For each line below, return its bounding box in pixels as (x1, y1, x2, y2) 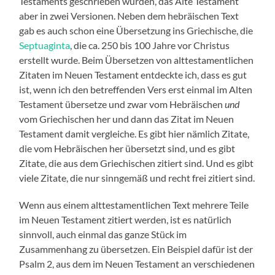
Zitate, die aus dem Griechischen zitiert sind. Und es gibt (19, 157, 254, 169)
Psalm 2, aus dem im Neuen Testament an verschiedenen (19, 258, 255, 270)
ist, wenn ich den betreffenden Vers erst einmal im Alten (19, 83, 253, 96)
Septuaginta (19, 39, 71, 52)
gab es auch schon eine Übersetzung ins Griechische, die (19, 25, 254, 37)
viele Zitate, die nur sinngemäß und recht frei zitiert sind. (19, 172, 255, 184)
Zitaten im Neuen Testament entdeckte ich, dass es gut (19, 69, 247, 81)
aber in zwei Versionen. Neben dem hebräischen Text (19, 10, 239, 22)
